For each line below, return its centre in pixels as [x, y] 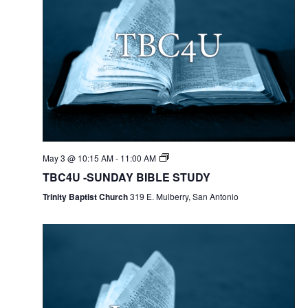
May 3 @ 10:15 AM [78, 157]
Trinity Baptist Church [86, 196]
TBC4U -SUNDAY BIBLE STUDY [126, 177]
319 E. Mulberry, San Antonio [184, 196]
